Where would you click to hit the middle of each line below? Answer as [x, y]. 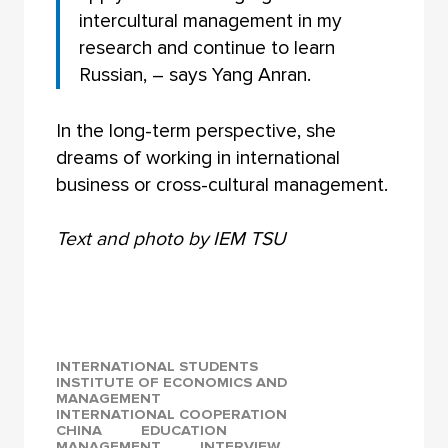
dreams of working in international [197, 157]
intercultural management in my [211, 20]
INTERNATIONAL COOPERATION [171, 415]
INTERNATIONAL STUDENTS [156, 367]
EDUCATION [183, 431]
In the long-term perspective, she [195, 130]
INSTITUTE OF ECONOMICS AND [171, 383]
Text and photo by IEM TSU [170, 238]
